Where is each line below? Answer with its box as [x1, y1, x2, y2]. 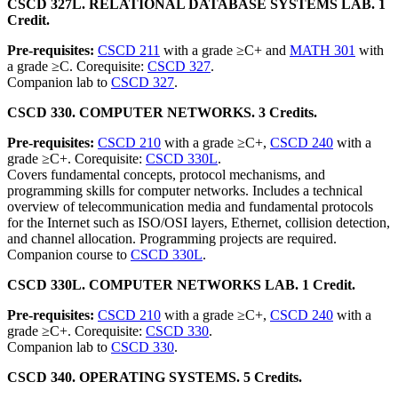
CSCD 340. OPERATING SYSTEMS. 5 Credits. [7, 370, 302, 385]
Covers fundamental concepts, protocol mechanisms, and [7, 167, 325, 182]
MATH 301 [290, 43, 355, 58]
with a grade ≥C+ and [160, 43, 290, 58]
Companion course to [7, 247, 131, 262]
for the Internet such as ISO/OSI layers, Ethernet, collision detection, [7, 215, 390, 230]
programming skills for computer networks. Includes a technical [7, 183, 362, 198]
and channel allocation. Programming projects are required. [7, 231, 337, 246]
